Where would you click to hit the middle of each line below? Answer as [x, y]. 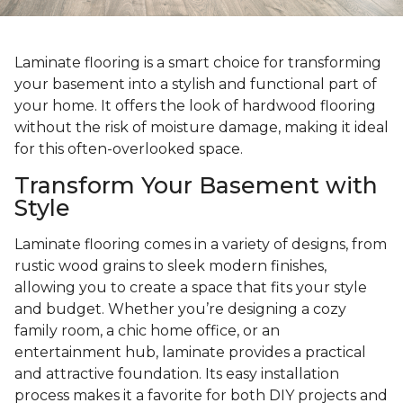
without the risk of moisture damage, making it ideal [201, 128]
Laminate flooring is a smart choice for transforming [198, 63]
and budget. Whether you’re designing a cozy [180, 309]
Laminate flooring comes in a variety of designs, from [201, 245]
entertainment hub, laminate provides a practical [190, 353]
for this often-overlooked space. [129, 149]
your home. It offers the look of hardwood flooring [195, 106]
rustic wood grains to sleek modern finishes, [170, 266]
